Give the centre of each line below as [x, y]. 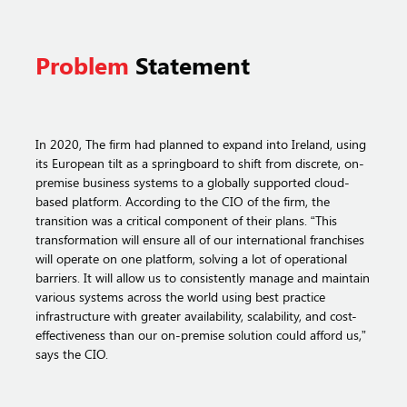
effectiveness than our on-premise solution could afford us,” [201, 334]
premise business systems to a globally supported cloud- [193, 182]
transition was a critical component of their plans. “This [187, 220]
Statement [190, 65]
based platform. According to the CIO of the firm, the [183, 201]
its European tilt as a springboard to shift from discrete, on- [200, 163]
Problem [83, 65]
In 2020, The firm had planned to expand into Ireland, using [201, 144]
